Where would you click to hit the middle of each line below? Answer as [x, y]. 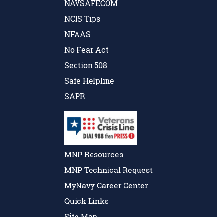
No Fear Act [86, 49]
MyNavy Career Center [106, 186]
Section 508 [86, 65]
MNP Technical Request [108, 170]
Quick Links [86, 201]
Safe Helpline [89, 80]
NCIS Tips [82, 18]
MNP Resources [94, 155]
